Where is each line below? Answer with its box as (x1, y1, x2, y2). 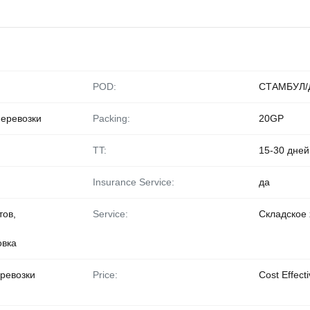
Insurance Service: (93, 176, 174, 188)
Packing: (93, 113, 130, 124)
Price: (93, 269, 118, 280)
